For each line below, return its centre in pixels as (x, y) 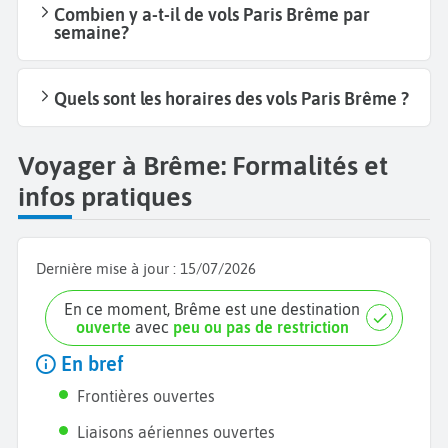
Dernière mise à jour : (108, 268)
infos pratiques (105, 196)
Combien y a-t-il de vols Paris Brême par (212, 15)
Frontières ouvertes (146, 395)
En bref (90, 363)
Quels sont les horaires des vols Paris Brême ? (231, 99)
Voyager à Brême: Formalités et (203, 165)
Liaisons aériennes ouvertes (176, 431)
